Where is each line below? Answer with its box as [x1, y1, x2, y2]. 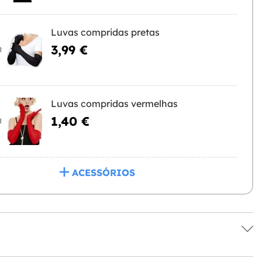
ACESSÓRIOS [71, 167, 135, 178]
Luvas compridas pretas [50, 26, 160, 38]
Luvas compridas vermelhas [50, 98, 178, 109]
